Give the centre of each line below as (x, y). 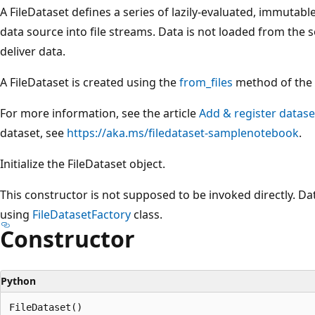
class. (147, 214)
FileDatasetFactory (82, 214)
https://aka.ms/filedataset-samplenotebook (183, 133)
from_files (206, 82)
